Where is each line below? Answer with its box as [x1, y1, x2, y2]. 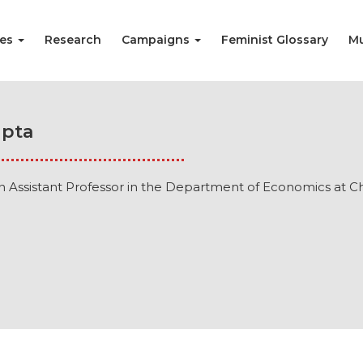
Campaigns [122, 32, 193, 47]
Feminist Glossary [221, 32, 328, 47]
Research [45, 32, 101, 47]
